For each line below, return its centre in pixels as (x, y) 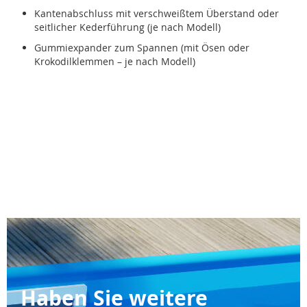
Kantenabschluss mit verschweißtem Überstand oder (157, 13)
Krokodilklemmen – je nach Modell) (115, 61)
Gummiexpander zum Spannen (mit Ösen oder (142, 47)
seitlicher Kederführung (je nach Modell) (127, 27)
